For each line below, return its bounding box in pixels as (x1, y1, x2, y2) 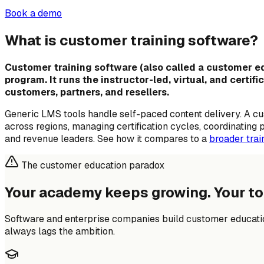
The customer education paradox (21, 159, 164, 171)
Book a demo (5, 6, 62, 19)
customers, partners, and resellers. (5, 85, 169, 98)
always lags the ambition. (5, 225, 115, 238)
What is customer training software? (5, 31, 258, 49)
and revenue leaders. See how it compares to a (5, 132, 207, 145)
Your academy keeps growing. (5, 183, 214, 202)
